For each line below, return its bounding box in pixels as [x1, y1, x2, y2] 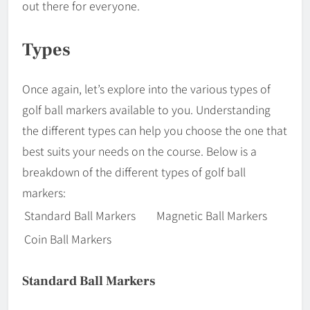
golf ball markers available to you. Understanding [22, 100, 271, 118]
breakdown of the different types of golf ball [22, 163, 246, 180]
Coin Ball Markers [24, 230, 111, 247]
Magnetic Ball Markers [156, 206, 267, 224]
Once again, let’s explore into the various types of [22, 80, 271, 97]
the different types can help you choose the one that [22, 121, 287, 138]
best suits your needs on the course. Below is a [22, 142, 257, 159]
